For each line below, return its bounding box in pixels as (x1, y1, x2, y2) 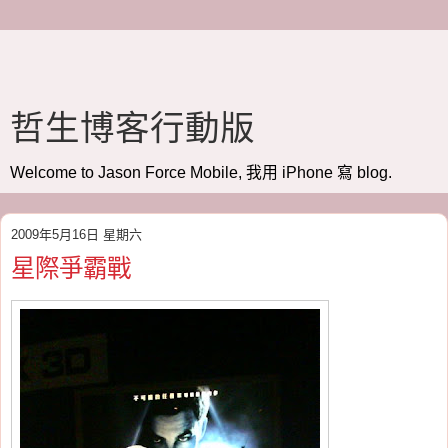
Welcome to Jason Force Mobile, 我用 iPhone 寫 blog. (10, 164, 392, 181)
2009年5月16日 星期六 (11, 227, 142, 242)
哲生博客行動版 (10, 109, 255, 147)
